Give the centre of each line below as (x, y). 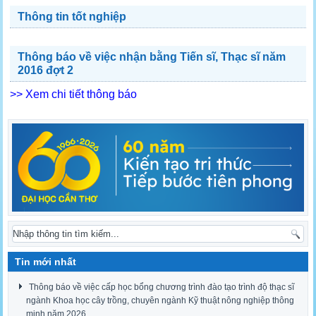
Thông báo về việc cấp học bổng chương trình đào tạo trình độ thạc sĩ (162, 287)
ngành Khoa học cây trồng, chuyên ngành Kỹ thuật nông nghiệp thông (160, 301)
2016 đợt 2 (46, 71)
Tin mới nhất (46, 262)
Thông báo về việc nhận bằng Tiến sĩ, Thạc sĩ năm (152, 57)
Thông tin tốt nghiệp (72, 17)
